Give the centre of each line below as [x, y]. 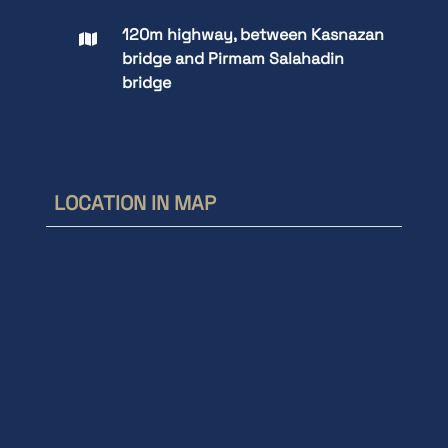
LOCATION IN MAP [135, 203]
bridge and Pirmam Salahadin [233, 58]
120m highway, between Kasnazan [253, 34]
